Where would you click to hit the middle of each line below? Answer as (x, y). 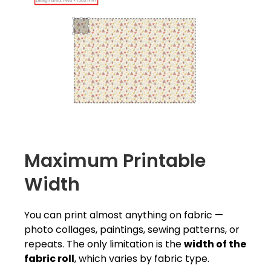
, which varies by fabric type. (142, 259)
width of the (215, 244)
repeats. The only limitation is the (104, 244)
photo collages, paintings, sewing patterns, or (132, 230)
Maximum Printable (115, 161)
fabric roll (49, 259)
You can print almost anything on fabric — (124, 215)
